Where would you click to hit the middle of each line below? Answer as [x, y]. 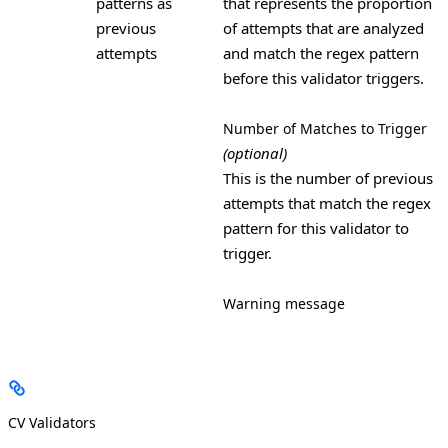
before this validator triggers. [323, 77]
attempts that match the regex [327, 202]
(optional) [255, 152]
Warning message [284, 303]
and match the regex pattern [321, 52]
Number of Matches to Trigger [325, 128]
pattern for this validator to [316, 227]
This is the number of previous [328, 177]
